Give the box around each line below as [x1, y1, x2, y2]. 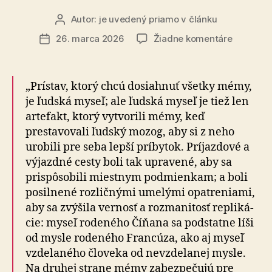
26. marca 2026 [56, 32, 124, 44]
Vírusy [231, 45, 260, 57]
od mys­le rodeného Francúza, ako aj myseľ [25, 231, 244, 245]
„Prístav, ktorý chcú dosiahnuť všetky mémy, [25, 79, 252, 93]
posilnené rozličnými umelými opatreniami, [25, 185, 255, 200]
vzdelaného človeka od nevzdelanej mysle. [25, 246, 246, 260]
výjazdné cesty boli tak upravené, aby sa [25, 155, 232, 169]
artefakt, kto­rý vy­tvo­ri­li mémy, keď [25, 109, 205, 124]
